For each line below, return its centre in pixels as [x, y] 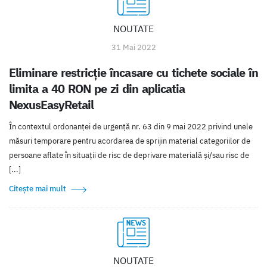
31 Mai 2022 [133, 48]
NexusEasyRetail [52, 105]
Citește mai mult [38, 189]
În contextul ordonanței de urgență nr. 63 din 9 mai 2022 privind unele [131, 127]
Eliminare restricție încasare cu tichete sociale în [133, 73]
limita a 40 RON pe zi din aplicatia [97, 89]
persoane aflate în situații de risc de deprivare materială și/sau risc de [129, 156]
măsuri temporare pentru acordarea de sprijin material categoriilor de [130, 141]
